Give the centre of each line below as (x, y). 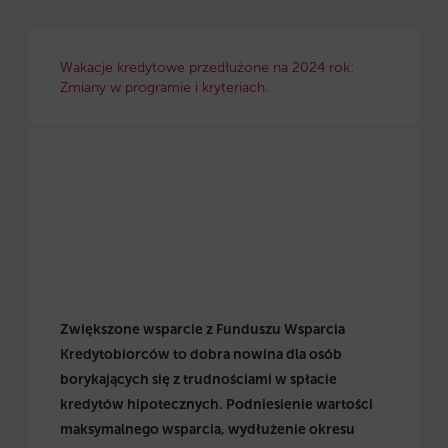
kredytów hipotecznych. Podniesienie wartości (216, 404)
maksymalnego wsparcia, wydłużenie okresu (207, 429)
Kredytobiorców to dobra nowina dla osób (201, 354)
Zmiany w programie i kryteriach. (164, 87)
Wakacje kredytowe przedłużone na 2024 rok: (207, 67)
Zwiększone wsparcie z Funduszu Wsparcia (202, 329)
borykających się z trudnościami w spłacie (198, 379)
